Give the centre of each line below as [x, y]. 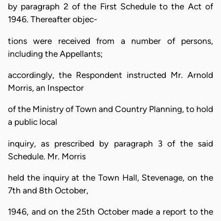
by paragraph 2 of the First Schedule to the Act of [110, 7]
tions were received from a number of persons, [110, 41]
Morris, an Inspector [46, 88]
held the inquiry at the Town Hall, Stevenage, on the [110, 177]
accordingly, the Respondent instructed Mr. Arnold [110, 75]
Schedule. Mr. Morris [47, 156]
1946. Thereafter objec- [53, 19]
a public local [33, 122]
